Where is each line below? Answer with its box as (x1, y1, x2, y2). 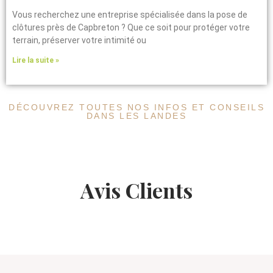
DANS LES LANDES (86, 110, 187, 121)
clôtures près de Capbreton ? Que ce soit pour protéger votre (12, 22, 250, 32)
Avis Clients (80, 175, 193, 204)
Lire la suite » (12, 55, 59, 65)
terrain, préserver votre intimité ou (12, 35, 146, 45)
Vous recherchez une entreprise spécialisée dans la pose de (12, 9, 247, 19)
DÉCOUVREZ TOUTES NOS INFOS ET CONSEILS (9, 102, 264, 112)
